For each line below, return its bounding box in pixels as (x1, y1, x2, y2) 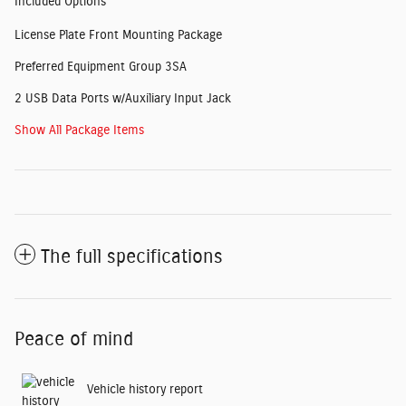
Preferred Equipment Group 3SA (14, 60, 187, 73)
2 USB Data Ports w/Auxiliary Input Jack (14, 92, 231, 105)
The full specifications (41, 246, 223, 266)
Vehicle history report (87, 383, 203, 397)
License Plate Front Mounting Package (14, 28, 222, 42)
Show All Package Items (14, 123, 144, 137)
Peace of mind (14, 329, 133, 349)
